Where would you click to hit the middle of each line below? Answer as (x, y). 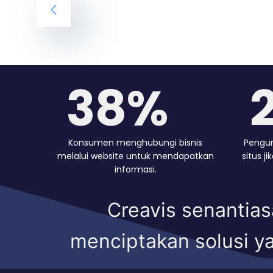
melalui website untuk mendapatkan (135, 156)
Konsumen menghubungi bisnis (135, 142)
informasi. (135, 169)
